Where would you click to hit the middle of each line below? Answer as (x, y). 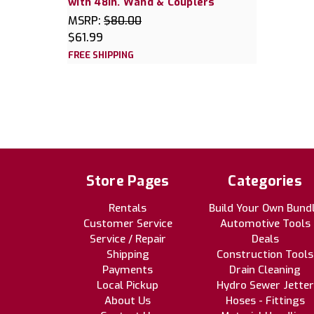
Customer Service (128, 224)
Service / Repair (128, 239)
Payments (128, 270)
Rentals (128, 209)
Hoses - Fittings (265, 301)
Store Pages (128, 182)
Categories (265, 182)
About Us (128, 301)
